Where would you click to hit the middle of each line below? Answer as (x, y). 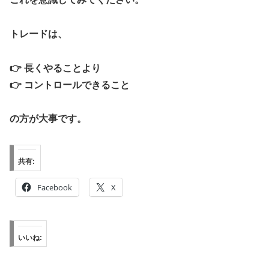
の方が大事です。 (48, 119)
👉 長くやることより (55, 68)
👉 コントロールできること (70, 85)
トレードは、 (38, 34)
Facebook (55, 187)
